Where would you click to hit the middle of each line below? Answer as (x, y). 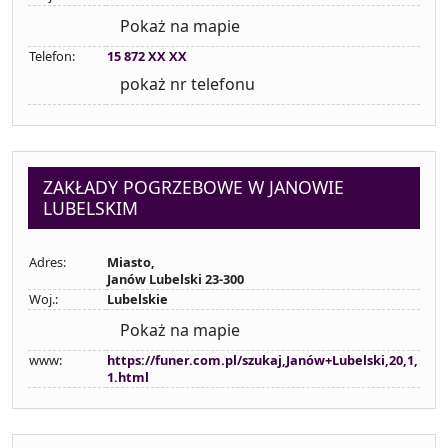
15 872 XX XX (147, 56)
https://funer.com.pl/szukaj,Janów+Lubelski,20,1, (262, 360)
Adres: (47, 262)
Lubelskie (137, 299)
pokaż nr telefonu (187, 84)
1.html (128, 377)
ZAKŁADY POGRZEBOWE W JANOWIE (193, 187)
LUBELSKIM (90, 208)
